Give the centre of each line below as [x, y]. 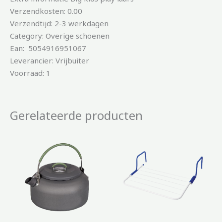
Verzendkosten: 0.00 [46, 11]
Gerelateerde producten [76, 115]
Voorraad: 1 [30, 73]
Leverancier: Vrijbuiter [50, 61]
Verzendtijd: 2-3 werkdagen [59, 24]
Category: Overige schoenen [60, 36]
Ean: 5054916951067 [48, 48]
